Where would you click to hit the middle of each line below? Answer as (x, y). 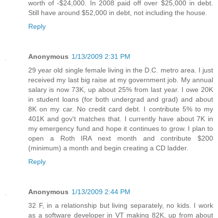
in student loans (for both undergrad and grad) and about (121, 100)
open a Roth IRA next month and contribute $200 (121, 138)
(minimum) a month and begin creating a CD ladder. (108, 148)
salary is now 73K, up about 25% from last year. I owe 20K (121, 90)
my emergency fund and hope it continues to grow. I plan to (121, 129)
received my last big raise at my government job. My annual (121, 80)
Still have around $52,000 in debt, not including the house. (118, 13)
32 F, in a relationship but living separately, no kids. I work (121, 206)
